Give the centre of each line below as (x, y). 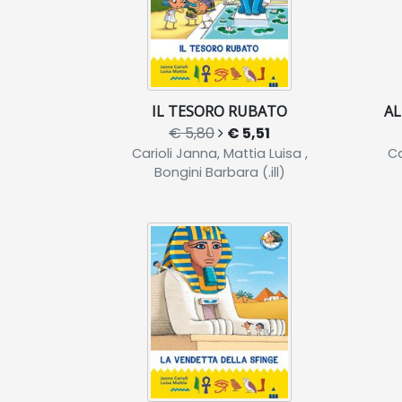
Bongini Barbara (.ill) (219, 172)
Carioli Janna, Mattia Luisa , (219, 153)
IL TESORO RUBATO (219, 111)
